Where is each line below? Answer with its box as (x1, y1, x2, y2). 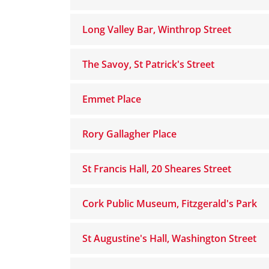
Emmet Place (82, 92, 141, 106)
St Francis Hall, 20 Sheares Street (82, 162, 231, 175)
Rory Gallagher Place (82, 127, 177, 141)
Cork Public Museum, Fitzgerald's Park (82, 197, 257, 210)
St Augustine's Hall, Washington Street (82, 232, 256, 245)
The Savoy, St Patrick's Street (82, 58, 214, 71)
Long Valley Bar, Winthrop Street (82, 23, 231, 36)
